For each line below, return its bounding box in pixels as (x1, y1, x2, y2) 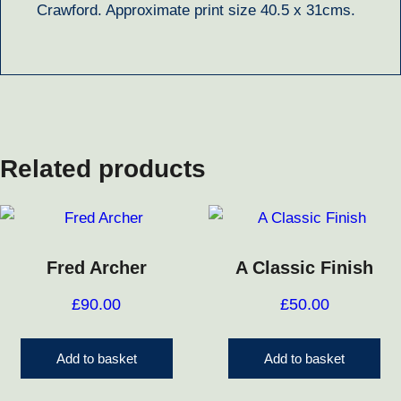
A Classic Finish (235, 258, 374, 278)
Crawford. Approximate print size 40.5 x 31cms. (37, 2, 355, 20)
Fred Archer (46, 258, 147, 278)
